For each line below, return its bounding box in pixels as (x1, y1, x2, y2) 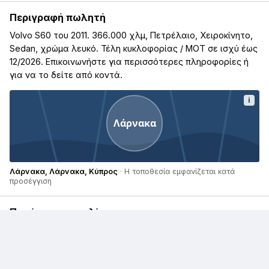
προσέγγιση (10, 176, 52, 186)
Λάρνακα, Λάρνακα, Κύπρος (10, 166, 118, 176)
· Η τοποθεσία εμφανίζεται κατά (118, 166, 235, 176)
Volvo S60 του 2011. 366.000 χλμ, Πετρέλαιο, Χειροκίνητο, (10, 29, 253, 40)
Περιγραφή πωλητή (10, 11, 106, 23)
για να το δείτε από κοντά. (10, 69, 122, 80)
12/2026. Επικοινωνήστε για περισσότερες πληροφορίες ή (10, 56, 249, 67)
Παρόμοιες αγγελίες (10, 205, 110, 218)
